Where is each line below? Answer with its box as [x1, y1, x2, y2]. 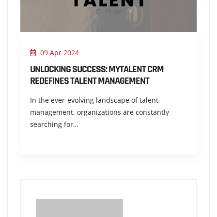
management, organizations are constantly [30, 107, 169, 117]
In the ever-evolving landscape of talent [30, 95, 158, 105]
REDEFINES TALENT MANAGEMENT [30, 74, 149, 87]
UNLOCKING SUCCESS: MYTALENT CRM [30, 62, 164, 76]
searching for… [30, 119, 78, 129]
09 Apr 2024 [38, 47, 79, 57]
